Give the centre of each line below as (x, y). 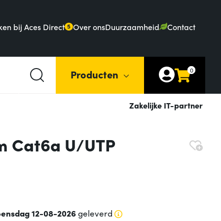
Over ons (89, 26)
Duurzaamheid (132, 26)
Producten (94, 74)
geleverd (94, 213)
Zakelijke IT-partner (166, 105)
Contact (181, 26)
